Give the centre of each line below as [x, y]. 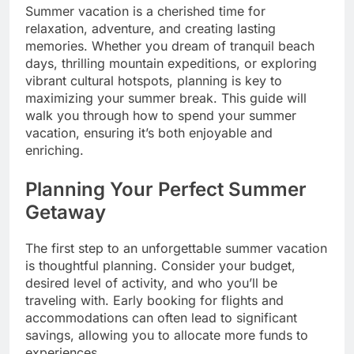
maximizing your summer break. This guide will [166, 98]
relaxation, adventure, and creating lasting [151, 29]
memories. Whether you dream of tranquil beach [170, 46]
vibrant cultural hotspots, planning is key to [154, 81]
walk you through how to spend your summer [161, 116]
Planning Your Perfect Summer [166, 190]
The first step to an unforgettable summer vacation [176, 249]
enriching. [55, 151]
